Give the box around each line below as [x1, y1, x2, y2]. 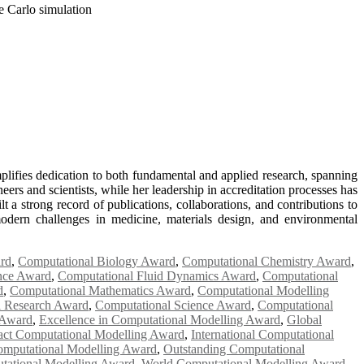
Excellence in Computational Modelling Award [39, 312, 280, 327]
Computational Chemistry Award [182, 253, 351, 268]
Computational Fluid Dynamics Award [58, 268, 256, 283]
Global [287, 312, 322, 327]
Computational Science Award [95, 297, 251, 312]
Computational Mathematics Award [10, 283, 191, 297]
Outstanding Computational [163, 341, 305, 356]
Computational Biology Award [18, 253, 175, 268]
